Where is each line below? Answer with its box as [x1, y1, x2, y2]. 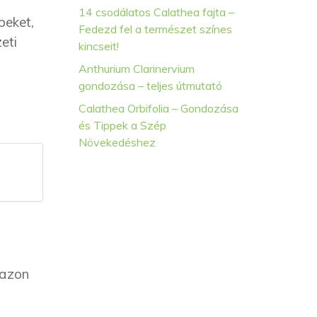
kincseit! [79, 39, 119, 53]
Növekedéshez [79, 135, 156, 149]
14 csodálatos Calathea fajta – [79, 5, 234, 19]
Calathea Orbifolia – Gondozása [79, 101, 238, 115]
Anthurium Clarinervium [79, 62, 195, 76]
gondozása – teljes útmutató [79, 79, 222, 93]
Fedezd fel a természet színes [79, 22, 232, 36]
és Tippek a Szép [79, 118, 166, 132]
